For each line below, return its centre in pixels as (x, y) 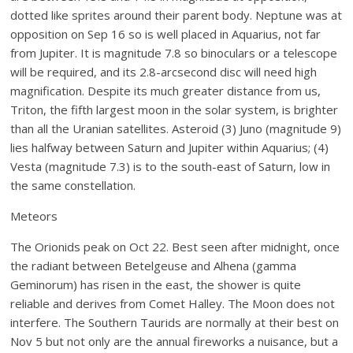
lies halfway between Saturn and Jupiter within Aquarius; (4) (170, 148)
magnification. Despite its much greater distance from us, (166, 91)
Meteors (34, 216)
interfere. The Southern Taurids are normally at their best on (175, 323)
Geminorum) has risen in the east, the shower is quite (156, 285)
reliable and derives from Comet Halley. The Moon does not (173, 304)
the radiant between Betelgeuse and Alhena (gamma (154, 266)
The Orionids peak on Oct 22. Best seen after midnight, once (175, 247)
